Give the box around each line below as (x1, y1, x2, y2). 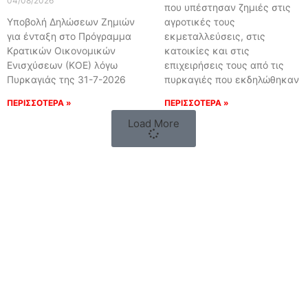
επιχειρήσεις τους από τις (164, 59, 284, 71)
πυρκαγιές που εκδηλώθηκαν (164, 74, 299, 86)
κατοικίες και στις (164, 45, 250, 57)
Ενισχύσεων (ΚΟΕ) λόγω (6, 59, 118, 71)
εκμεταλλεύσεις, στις (164, 30, 265, 43)
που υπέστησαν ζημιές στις (164, 1, 291, 14)
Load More (128, 117, 180, 131)
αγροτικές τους (164, 16, 235, 28)
